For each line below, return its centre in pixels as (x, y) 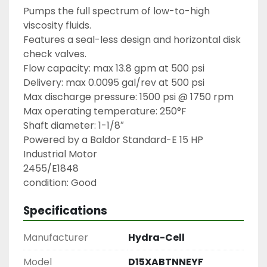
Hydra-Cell (156, 237)
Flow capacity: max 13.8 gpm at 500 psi (114, 68)
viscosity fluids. (57, 25)
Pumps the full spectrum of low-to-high (117, 11)
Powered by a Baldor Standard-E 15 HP (113, 139)
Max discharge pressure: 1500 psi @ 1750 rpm (128, 97)
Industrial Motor (60, 154)
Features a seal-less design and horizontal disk (132, 39)
